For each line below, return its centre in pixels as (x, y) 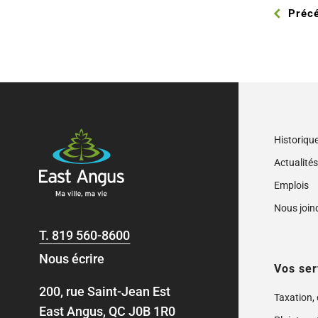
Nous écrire (72, 258)
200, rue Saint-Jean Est (105, 291)
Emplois (292, 186)
